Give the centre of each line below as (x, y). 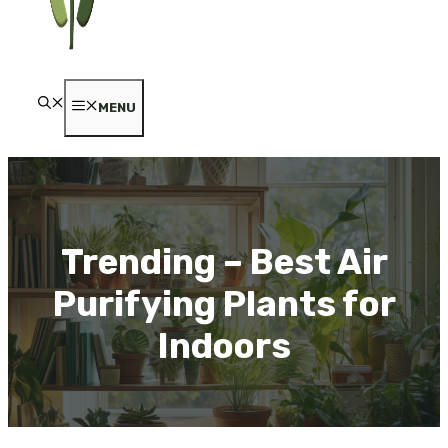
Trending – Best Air (224, 261)
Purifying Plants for (224, 303)
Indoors (224, 345)
